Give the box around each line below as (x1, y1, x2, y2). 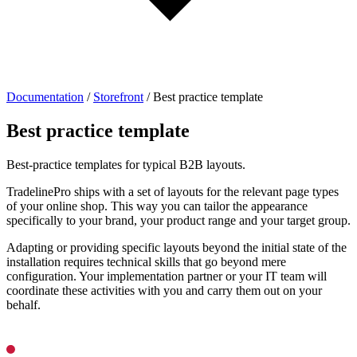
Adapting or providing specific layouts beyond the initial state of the (6, 240, 347, 254)
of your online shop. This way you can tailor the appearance (6, 198, 308, 213)
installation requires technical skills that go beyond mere (6, 254, 286, 269)
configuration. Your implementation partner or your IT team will (6, 269, 327, 283)
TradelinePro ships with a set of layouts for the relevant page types (6, 184, 339, 198)
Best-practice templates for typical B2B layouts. (6, 157, 245, 171)
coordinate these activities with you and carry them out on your (6, 283, 322, 297)
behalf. (6, 297, 41, 312)
